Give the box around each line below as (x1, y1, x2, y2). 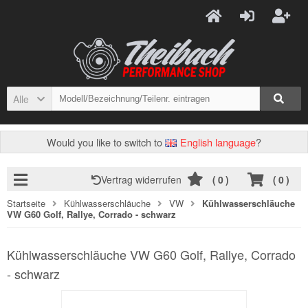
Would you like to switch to (47, 134, 165, 149)
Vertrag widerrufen (101, 172, 187, 186)
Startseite (7, 196, 45, 210)
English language (177, 134, 256, 149)
